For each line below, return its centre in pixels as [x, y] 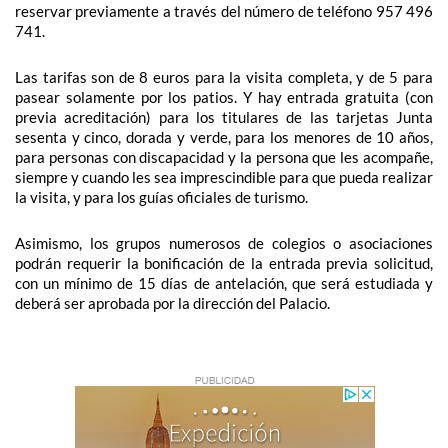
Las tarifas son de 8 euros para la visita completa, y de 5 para [224, 76]
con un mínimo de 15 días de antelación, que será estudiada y [224, 283]
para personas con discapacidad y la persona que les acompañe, [224, 156]
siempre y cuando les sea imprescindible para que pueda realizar [224, 176]
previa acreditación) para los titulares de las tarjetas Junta [224, 116]
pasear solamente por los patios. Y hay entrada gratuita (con [224, 96]
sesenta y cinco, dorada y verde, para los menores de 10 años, [224, 136]
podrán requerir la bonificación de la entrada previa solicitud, [224, 263]
